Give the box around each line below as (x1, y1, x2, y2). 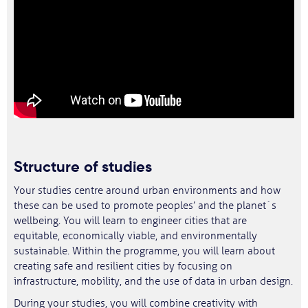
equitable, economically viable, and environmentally (14, 230, 257, 243)
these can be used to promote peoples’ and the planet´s (14, 199, 276, 212)
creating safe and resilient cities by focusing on (14, 260, 232, 273)
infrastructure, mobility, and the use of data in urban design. (14, 275, 293, 288)
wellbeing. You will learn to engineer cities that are (14, 214, 247, 228)
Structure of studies (14, 157, 152, 176)
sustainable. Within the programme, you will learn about (14, 245, 275, 258)
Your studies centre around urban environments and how (14, 184, 280, 197)
